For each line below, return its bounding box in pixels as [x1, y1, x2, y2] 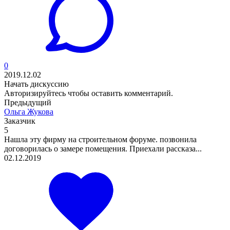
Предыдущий [4, 98, 51, 107]
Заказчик [4, 116, 35, 125]
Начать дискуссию [4, 79, 69, 88]
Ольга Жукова [4, 107, 53, 116]
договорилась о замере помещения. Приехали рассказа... [4, 144, 202, 153]
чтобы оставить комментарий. [66, 88, 173, 98]
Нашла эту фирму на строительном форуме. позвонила [4, 135, 197, 144]
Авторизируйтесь [4, 88, 66, 98]
